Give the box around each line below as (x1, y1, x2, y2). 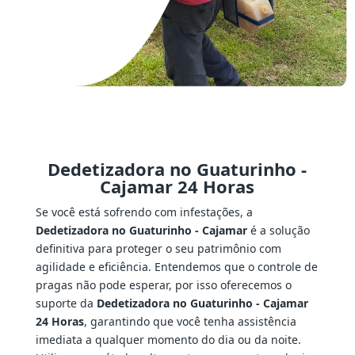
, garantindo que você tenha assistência (83, 314, 296, 330)
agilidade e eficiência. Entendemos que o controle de (35, 259, 318, 275)
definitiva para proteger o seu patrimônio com (35, 241, 281, 257)
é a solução (246, 223, 310, 239)
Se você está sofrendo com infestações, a (35, 204, 253, 220)
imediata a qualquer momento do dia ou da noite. (35, 332, 301, 348)
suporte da (35, 296, 97, 311)
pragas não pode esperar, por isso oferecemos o (35, 277, 292, 293)
